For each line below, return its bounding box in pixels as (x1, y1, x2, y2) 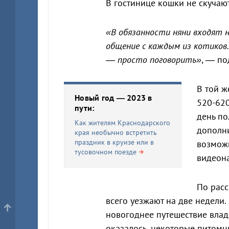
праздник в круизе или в (75, 138, 154, 147)
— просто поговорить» (106, 54, 201, 65)
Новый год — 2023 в (75, 93, 152, 103)
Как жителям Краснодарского (75, 118, 170, 127)
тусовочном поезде (75, 147, 136, 156)
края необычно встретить (75, 128, 157, 137)
